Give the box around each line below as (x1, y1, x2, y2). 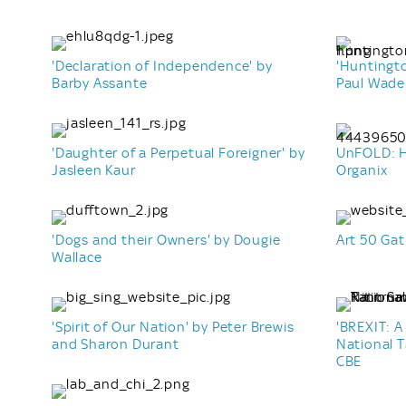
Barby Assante (52, 74, 148, 92)
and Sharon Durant (52, 335, 179, 353)
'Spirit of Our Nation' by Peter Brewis (52, 318, 295, 335)
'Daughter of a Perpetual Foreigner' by (52, 144, 305, 161)
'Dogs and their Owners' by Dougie (52, 231, 281, 248)
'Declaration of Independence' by (52, 57, 273, 74)
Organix (335, 161, 388, 179)
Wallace (52, 248, 102, 266)
